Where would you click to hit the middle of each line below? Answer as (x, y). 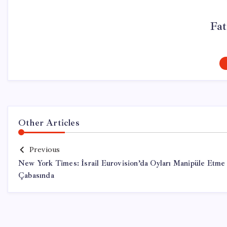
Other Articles (49, 123)
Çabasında (36, 176)
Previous (45, 149)
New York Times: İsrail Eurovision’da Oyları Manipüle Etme (122, 163)
